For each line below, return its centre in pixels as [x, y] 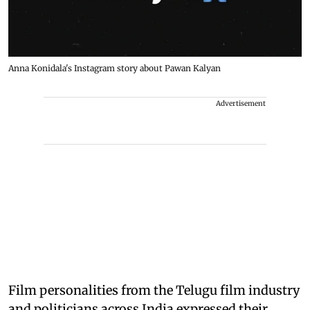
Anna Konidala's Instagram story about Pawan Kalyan [115, 69]
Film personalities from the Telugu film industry [154, 291]
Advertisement [241, 104]
